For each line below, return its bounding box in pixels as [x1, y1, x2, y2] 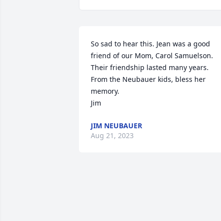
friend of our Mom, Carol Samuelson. [91, 51, 213, 60]
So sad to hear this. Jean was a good [91, 39, 210, 48]
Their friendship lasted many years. [91, 63, 209, 72]
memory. [91, 86, 121, 96]
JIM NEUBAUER [91, 121, 142, 130]
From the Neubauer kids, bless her [91, 74, 206, 84]
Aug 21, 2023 [91, 131, 134, 140]
